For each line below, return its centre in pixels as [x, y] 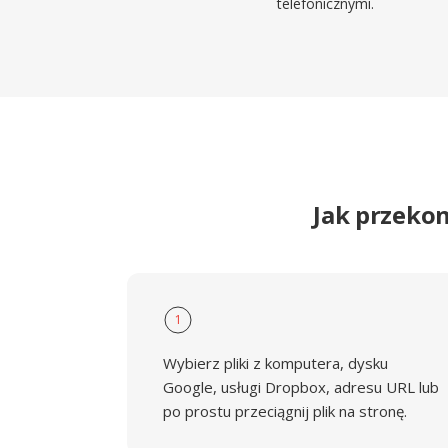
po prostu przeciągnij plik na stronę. [285, 411]
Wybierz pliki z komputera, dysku [275, 363]
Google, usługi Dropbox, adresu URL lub [301, 387]
